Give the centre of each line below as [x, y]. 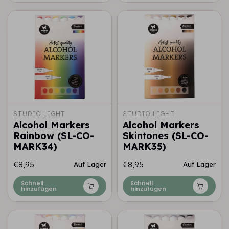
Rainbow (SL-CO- [54, 136]
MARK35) [144, 146]
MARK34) [35, 146]
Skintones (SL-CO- [166, 136]
